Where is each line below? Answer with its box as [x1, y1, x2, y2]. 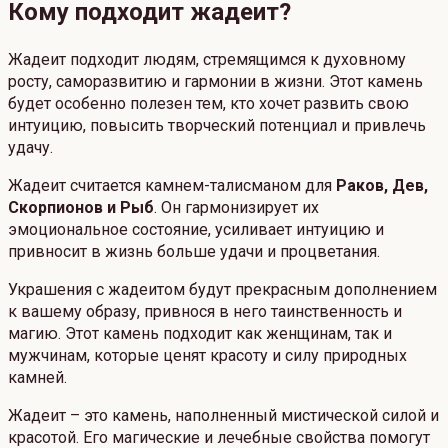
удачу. [8, 137, 53, 157]
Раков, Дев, [336, 175, 428, 195]
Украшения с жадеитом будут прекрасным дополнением [8, 279, 437, 299]
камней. [8, 367, 67, 387]
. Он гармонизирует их [154, 197, 319, 217]
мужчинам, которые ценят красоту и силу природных [8, 345, 407, 365]
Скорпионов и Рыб [8, 197, 154, 217]
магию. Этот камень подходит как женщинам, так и [8, 323, 392, 343]
